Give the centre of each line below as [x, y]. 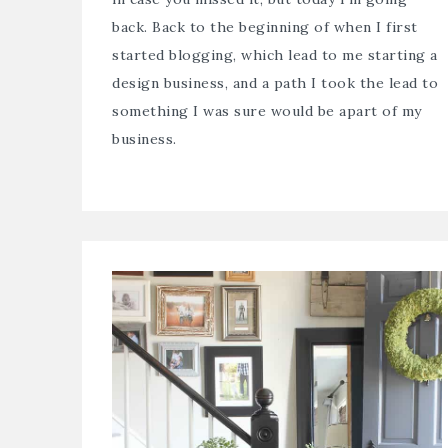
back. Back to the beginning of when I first [265, 26]
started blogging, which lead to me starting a [275, 54]
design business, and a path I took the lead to [275, 82]
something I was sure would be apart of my [267, 110]
